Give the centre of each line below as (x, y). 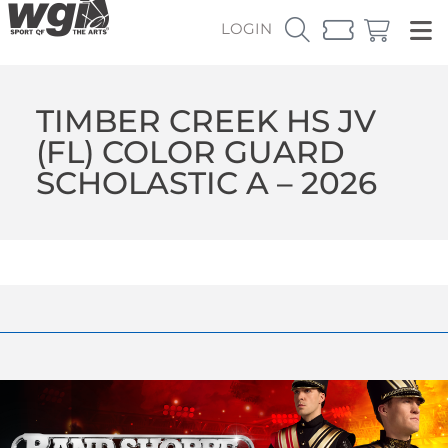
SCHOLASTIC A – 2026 (206, 182)
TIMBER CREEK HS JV (205, 120)
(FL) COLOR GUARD (190, 151)
